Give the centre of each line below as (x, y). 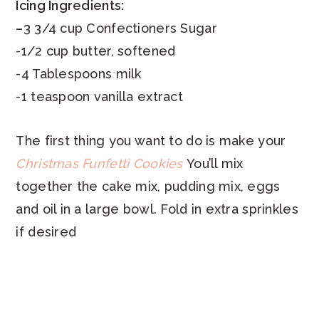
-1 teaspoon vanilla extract (99, 96)
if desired (46, 231)
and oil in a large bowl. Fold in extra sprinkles (157, 209)
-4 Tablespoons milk (79, 73)
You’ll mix (213, 163)
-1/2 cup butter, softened (96, 51)
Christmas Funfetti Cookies (99, 163)
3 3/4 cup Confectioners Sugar (120, 28)
